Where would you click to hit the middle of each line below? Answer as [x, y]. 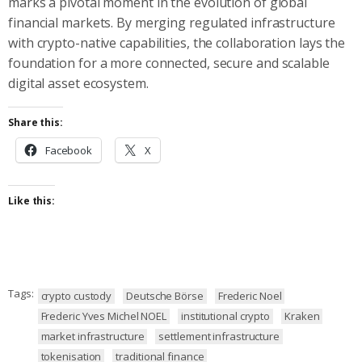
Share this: [36, 122]
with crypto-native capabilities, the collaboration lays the [177, 42]
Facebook [69, 150]
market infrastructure [93, 336]
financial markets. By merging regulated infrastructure [172, 22]
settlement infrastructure [219, 336]
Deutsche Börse [165, 295]
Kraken [302, 316]
